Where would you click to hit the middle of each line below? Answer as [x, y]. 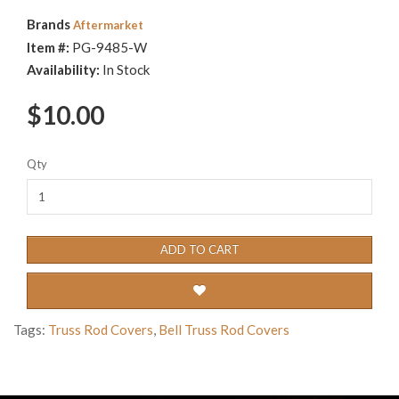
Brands [50, 24]
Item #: [49, 47]
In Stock [126, 69]
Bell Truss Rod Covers [224, 329]
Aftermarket [108, 24]
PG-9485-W [110, 47]
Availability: [65, 69]
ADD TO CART [199, 249]
